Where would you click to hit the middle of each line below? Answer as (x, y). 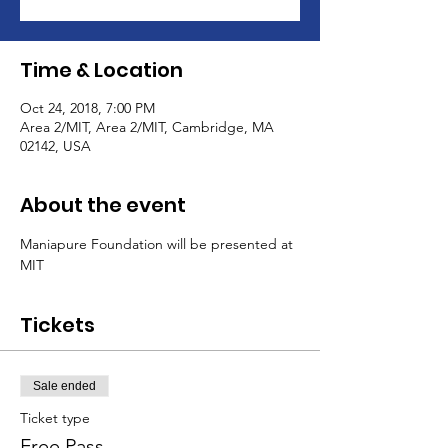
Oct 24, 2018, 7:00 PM (87, 108)
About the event (103, 205)
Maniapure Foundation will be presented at (158, 244)
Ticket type (55, 418)
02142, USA (55, 146)
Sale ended (64, 386)
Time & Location (101, 70)
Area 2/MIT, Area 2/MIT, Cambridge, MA (147, 127)
